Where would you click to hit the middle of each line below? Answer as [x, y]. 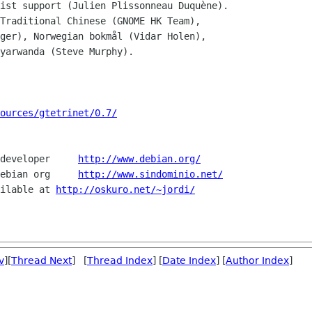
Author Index [257, 260]
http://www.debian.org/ [139, 159]
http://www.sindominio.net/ [150, 174]
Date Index [189, 260]
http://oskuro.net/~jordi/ [125, 190]
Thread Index [120, 260]
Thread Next [41, 260]
